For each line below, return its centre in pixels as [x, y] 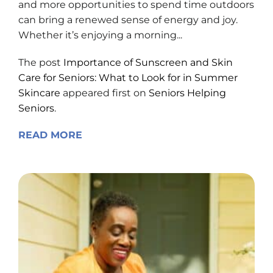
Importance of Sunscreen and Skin [148, 63]
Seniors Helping [187, 93]
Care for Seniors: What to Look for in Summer [128, 78]
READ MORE [50, 135]
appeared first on [105, 93]
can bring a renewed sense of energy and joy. [128, 20]
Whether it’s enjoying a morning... [100, 35]
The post [41, 63]
